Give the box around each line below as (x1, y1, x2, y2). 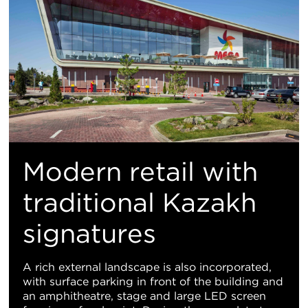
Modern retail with (23, 155, 258, 187)
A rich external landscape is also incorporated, (23, 260, 272, 274)
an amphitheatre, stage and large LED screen (23, 289, 266, 302)
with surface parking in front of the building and (23, 274, 283, 288)
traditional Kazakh (23, 186, 256, 218)
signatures (23, 217, 156, 249)
